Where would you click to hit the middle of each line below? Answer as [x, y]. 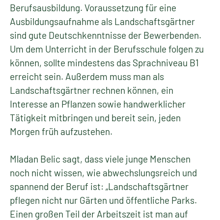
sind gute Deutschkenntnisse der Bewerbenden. [106, 35]
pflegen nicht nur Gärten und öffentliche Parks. [103, 200]
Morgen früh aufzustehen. [61, 131]
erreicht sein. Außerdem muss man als [87, 76]
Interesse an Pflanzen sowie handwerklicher [98, 104]
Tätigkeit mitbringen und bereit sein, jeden [95, 118]
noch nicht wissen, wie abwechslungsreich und [103, 173]
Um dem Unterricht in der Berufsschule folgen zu [107, 49]
